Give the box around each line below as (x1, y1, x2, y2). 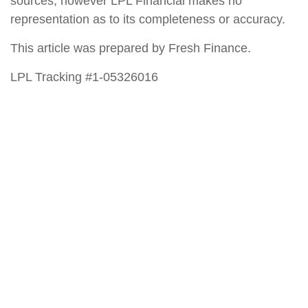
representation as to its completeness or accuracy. (10, 12, 285, 26)
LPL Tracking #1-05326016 (10, 69, 158, 84)
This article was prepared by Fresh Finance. (10, 41, 251, 55)
